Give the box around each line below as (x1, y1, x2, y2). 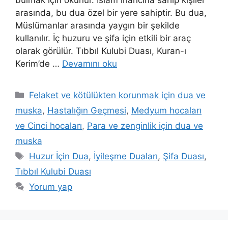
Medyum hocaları (131, 105, 202, 116)
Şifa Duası (163, 151, 205, 162)
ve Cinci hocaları (15, 121, 82, 131)
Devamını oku (62, 59, 117, 69)
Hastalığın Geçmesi (47, 105, 126, 116)
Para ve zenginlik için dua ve (87, 121, 203, 131)
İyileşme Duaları (94, 151, 158, 162)
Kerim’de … (15, 59, 62, 69)
